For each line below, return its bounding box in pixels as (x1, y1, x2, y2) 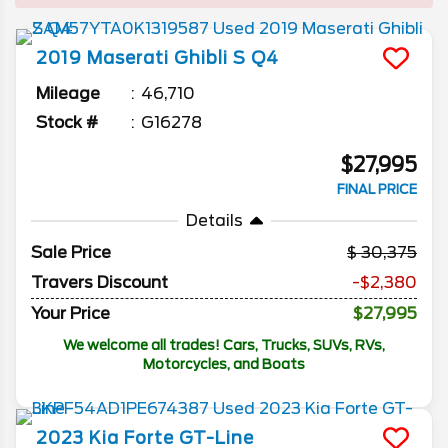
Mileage (36, 84, 100, 104)
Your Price (31, 304, 110, 324)
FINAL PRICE (337, 182, 417, 198)
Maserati (87, 48, 169, 69)
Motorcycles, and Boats (143, 356, 305, 373)
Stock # (36, 113, 98, 133)
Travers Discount (31, 273, 168, 293)
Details (185, 211, 243, 231)
